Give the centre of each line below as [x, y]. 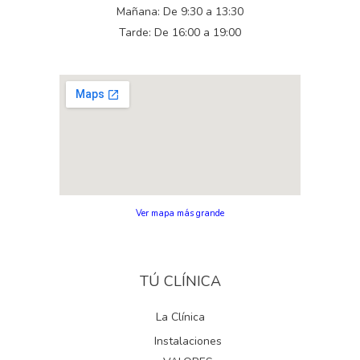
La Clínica [180, 317]
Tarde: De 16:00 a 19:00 [180, 32]
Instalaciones [188, 341]
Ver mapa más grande [180, 213]
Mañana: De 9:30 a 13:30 [180, 11]
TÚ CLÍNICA [180, 282]
